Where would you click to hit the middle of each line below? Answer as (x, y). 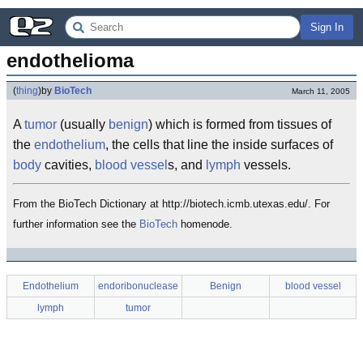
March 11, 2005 (321, 91)
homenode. (205, 224)
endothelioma (70, 60)
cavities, (68, 165)
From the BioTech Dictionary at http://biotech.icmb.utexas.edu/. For (171, 204)
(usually (83, 124)
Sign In (327, 27)
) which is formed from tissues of (240, 124)
